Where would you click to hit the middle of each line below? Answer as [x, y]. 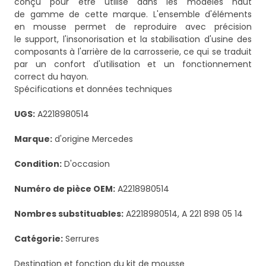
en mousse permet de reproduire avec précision [133, 27]
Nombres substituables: [69, 214]
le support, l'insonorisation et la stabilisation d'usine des [133, 39]
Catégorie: [39, 239]
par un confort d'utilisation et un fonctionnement [133, 64]
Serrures [81, 239]
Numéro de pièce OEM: [65, 189]
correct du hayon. [51, 77]
